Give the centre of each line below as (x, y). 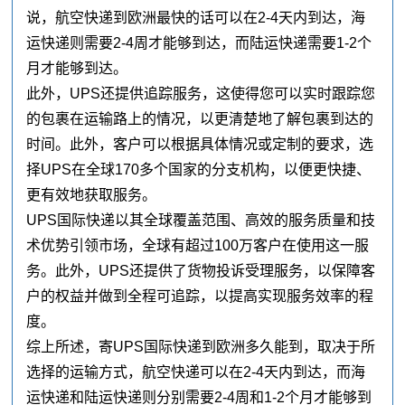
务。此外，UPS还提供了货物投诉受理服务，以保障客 (201, 271)
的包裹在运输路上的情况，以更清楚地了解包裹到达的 (200, 119)
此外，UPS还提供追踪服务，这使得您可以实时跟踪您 (201, 94)
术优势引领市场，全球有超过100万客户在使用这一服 (198, 246)
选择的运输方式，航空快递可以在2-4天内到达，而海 (196, 372)
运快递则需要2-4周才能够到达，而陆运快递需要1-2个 (199, 43)
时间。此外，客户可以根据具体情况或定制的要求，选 (200, 145)
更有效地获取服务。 (92, 195)
